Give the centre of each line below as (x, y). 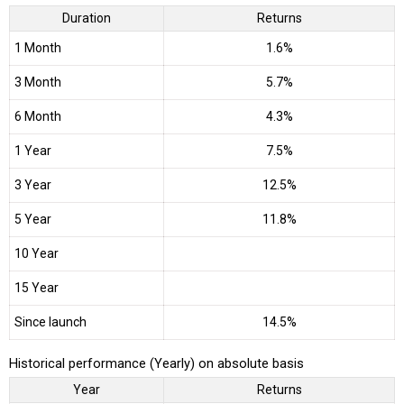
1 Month (38, 48)
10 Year (37, 254)
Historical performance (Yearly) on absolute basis (156, 363)
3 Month (38, 83)
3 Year (33, 185)
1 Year (33, 151)
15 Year (37, 288)
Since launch (50, 322)
